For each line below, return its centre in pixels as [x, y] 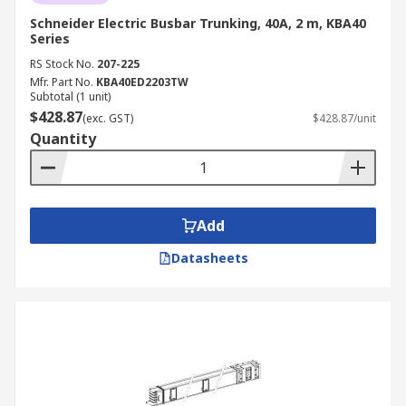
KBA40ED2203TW [142, 82]
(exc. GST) [108, 118]
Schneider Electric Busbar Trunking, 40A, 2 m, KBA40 [198, 23]
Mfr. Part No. [62, 82]
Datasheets [209, 258]
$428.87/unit [344, 118]
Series [50, 39]
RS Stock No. [62, 64]
